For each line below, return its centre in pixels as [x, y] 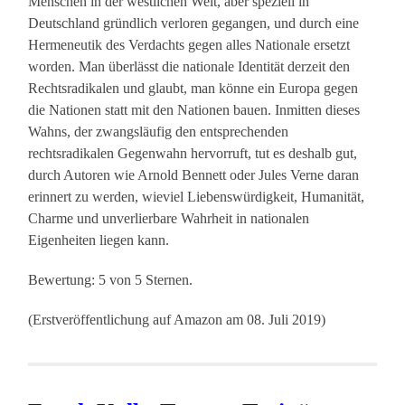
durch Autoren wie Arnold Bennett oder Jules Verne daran [194, 175]
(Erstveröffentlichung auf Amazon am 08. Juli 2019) [177, 320]
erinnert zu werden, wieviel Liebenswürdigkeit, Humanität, [197, 197]
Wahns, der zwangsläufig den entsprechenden [159, 132]
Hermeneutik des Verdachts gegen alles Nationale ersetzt [189, 45]
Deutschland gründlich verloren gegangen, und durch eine [194, 24]
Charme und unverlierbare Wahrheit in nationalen [169, 219]
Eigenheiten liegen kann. [99, 240]
